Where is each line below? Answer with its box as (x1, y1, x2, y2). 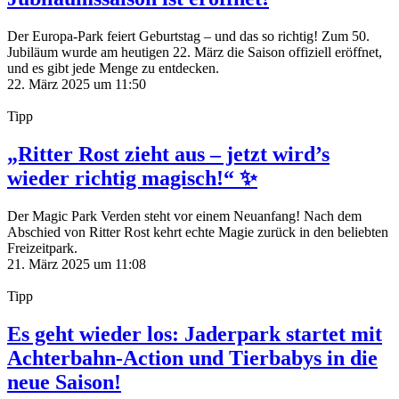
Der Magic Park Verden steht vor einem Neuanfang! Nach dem (7, 208, 362, 224)
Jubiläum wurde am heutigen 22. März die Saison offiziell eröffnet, (7, 44, 382, 60)
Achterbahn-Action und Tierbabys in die (7, 346, 378, 370)
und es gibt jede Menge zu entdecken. (7, 60, 219, 76)
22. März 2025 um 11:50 (7, 76, 146, 92)
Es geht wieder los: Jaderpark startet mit (7, 322, 382, 346)
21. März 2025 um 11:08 (7, 256, 146, 272)
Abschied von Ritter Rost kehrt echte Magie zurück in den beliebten (7, 224, 388, 240)
